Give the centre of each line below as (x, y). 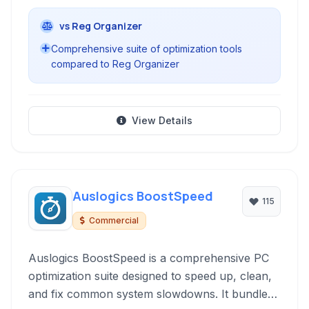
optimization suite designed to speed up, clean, (150, 276)
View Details (162, 120)
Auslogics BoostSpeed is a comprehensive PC (149, 258)
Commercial (114, 220)
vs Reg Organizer (101, 26)
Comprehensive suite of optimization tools (147, 49)
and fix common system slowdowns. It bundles (151, 294)
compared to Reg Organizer (115, 64)
